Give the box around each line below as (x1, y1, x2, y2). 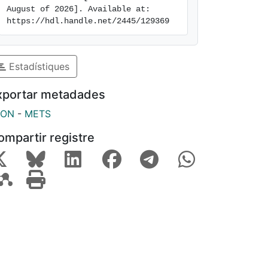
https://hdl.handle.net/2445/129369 (7, 16, 169, 26)
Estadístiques (6, 60, 69, 72)
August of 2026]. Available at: (7, 4, 150, 14)
